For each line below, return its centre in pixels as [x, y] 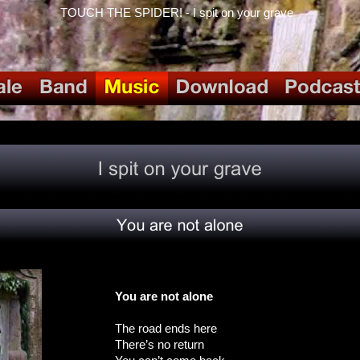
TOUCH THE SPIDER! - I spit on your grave [177, 12]
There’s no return [160, 344]
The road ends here [166, 328]
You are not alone [164, 296]
